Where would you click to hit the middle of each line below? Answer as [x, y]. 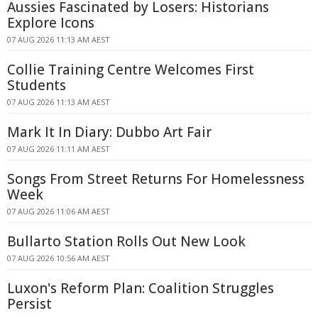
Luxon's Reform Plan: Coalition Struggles [141, 288]
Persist [29, 304]
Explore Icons [51, 23]
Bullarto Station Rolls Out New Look [126, 241]
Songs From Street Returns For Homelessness [156, 179]
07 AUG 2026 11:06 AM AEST [59, 211]
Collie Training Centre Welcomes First [131, 70]
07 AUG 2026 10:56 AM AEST [59, 258]
